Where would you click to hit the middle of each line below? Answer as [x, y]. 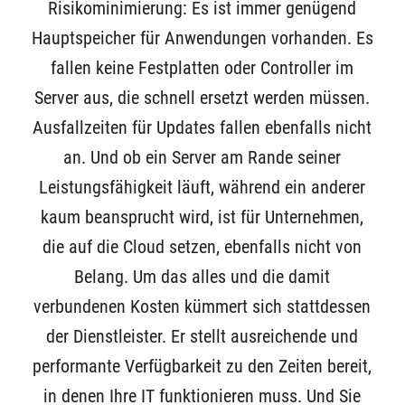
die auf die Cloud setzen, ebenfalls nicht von [202, 247]
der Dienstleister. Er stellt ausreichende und [202, 336]
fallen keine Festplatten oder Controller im [202, 68]
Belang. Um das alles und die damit [202, 277]
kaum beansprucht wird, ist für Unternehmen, [202, 217]
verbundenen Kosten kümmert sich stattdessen [202, 306]
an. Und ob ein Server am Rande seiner [202, 157]
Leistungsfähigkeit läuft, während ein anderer [202, 187]
